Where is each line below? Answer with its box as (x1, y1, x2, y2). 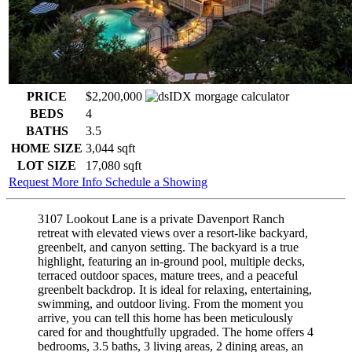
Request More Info (9, 174, 105, 189)
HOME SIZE (11, 141, 82, 155)
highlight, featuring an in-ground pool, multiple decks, (38, 254, 305, 268)
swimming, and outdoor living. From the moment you (38, 296, 303, 310)
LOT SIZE (17, 158, 76, 172)
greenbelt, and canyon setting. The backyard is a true (38, 240, 299, 254)
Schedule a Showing (105, 174, 207, 189)
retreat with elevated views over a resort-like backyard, (38, 225, 308, 240)
